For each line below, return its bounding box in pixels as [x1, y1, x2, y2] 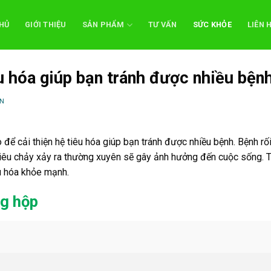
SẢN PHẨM [82, 20, 125, 29]
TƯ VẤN [148, 20, 177, 29]
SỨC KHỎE [192, 20, 232, 29]
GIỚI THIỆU [25, 20, 67, 29]
